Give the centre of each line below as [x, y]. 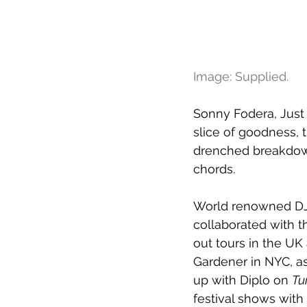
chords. [214, 169]
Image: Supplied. [241, 76]
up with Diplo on [243, 280]
